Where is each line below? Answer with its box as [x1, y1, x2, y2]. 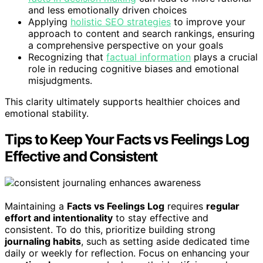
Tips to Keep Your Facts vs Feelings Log [5, 131, 249, 148]
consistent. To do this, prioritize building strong [5, 223, 215, 235]
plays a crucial [191, 51, 258, 63]
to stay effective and [113, 211, 208, 224]
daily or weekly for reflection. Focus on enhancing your [5, 247, 249, 259]
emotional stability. [5, 107, 89, 120]
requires [164, 200, 206, 212]
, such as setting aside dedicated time [81, 235, 249, 247]
